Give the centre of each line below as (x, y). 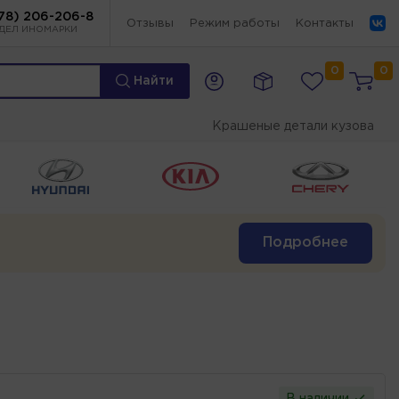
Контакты (325, 23)
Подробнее (305, 242)
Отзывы (150, 23)
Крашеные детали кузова (293, 126)
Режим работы (235, 23)
